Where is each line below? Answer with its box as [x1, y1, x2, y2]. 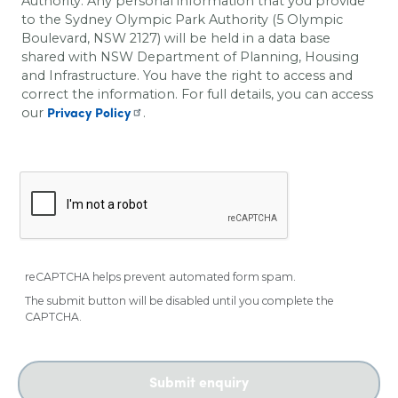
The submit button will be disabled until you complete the [25, 294, 334, 308]
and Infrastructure [21, 68, 137, 84]
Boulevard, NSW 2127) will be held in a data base [21, 30, 330, 47]
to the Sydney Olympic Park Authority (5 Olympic [21, 12, 343, 28]
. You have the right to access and [137, 68, 353, 84]
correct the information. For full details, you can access [21, 86, 373, 103]
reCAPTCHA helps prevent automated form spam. [25, 269, 296, 283]
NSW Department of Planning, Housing [100, 49, 359, 66]
